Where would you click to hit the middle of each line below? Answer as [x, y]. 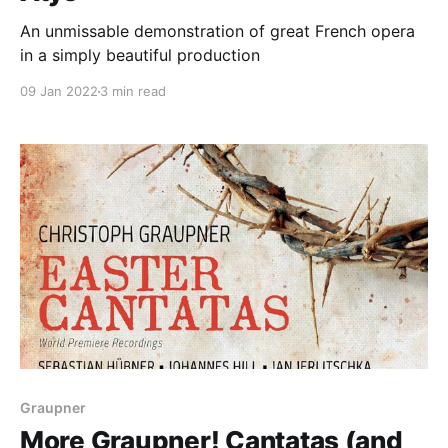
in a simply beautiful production [140, 55]
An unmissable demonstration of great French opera [217, 31]
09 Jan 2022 [59, 91]
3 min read [133, 91]
